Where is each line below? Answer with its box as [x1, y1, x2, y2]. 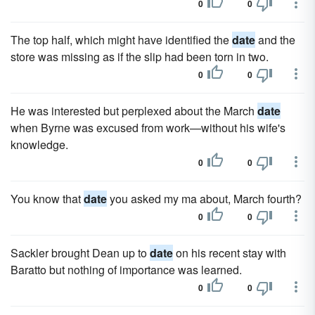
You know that [11, 191, 84, 207]
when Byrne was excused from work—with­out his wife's [11, 120, 285, 136]
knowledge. [11, 136, 68, 153]
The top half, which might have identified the [11, 32, 232, 48]
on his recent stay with [173, 245, 286, 261]
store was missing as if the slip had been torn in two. [11, 49, 269, 65]
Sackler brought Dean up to [11, 245, 150, 261]
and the [255, 32, 295, 48]
